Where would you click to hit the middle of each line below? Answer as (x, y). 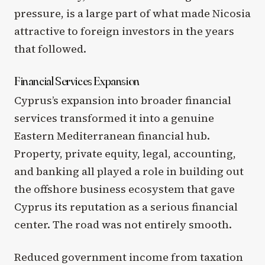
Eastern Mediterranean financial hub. (112, 135)
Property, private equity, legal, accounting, (125, 153)
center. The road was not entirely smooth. (123, 224)
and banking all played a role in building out (129, 171)
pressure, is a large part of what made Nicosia (132, 13)
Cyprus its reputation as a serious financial (126, 206)
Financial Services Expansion (77, 80)
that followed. (50, 49)
